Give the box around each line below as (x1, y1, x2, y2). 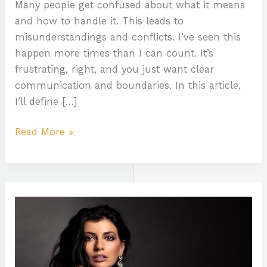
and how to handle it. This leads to (15, 15, 184, 27)
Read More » (15, 126, 74, 138)
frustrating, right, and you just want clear (15, 63, 215, 75)
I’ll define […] (15, 95, 77, 107)
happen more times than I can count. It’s (15, 47, 214, 59)
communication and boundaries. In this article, (15, 79, 241, 91)
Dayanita (14, 184, 55, 195)
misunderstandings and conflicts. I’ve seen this (15, 31, 241, 43)
